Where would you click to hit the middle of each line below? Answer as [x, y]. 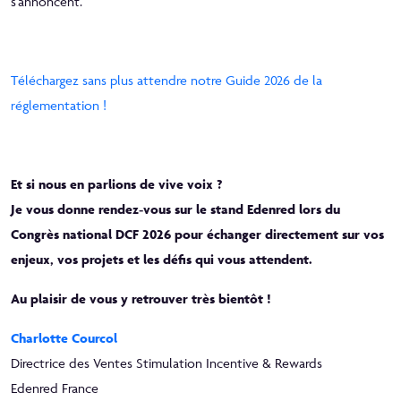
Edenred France [55, 388]
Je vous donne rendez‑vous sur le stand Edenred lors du [175, 209]
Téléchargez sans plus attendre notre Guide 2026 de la [166, 80]
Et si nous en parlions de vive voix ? [116, 183]
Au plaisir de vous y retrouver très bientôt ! [141, 298]
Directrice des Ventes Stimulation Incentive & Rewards [166, 363]
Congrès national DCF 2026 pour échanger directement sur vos [197, 234]
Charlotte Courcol [64, 337]
